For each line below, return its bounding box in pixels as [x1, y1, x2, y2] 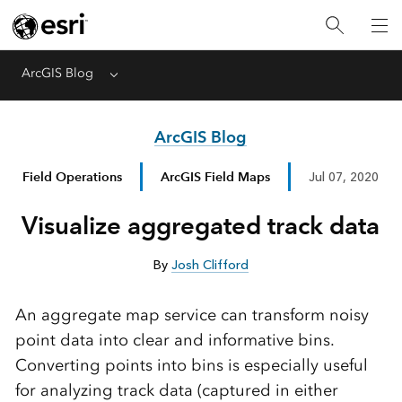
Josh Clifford [170, 258, 249, 273]
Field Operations [22, 168, 123, 185]
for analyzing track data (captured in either [14, 380, 338, 400]
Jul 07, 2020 [309, 169, 380, 185]
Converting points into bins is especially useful [14, 355, 368, 375]
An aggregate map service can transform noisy [14, 305, 369, 325]
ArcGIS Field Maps [161, 168, 271, 185]
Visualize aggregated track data [22, 210, 380, 240]
